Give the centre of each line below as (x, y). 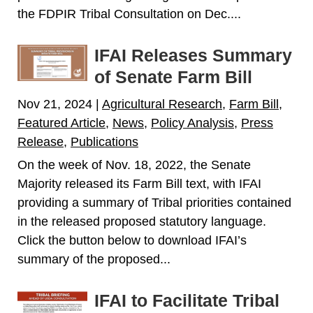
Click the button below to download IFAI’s (132, 241)
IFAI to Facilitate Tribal (187, 301)
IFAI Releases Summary (193, 56)
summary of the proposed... (94, 260)
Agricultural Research (162, 104)
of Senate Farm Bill (173, 77)
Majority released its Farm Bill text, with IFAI (139, 184)
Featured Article (61, 123)
